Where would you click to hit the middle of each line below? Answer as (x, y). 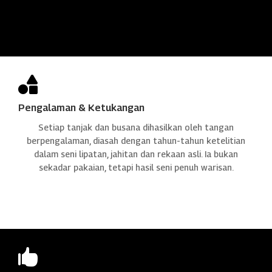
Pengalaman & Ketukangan (81, 107)
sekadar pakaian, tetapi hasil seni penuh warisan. (136, 167)
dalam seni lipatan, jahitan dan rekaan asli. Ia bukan (136, 154)
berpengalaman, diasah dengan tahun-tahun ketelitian (136, 140)
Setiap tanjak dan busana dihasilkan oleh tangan (136, 127)
